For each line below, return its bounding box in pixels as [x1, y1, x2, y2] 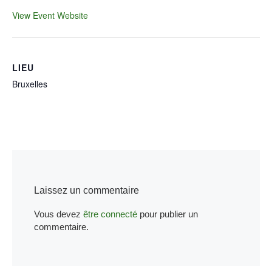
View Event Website [12, 8, 88, 21]
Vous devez [34, 209, 84, 220]
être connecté [83, 209, 138, 220]
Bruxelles [12, 77, 47, 90]
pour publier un [137, 209, 199, 220]
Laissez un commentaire [34, 185, 140, 196]
